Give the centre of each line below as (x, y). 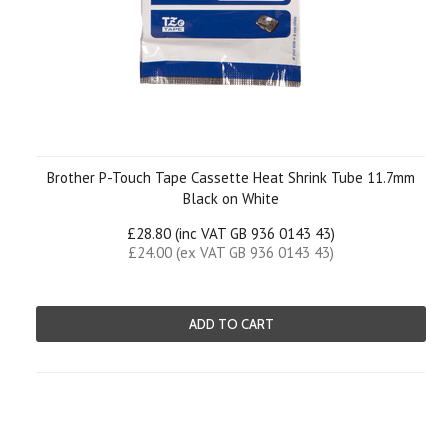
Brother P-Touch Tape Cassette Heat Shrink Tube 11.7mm (231, 177)
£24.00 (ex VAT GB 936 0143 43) (231, 252)
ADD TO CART (231, 324)
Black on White (231, 198)
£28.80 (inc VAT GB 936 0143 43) (231, 233)
